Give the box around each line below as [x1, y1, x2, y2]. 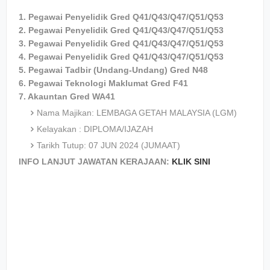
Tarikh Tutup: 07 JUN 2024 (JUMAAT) [37, 140, 180, 150]
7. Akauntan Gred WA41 [19, 92, 115, 101]
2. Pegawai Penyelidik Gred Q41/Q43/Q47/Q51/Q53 [19, 25, 224, 35]
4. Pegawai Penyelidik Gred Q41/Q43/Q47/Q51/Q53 [19, 52, 224, 61]
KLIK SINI [172, 157, 210, 166]
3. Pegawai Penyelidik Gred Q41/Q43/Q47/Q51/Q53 [19, 39, 224, 48]
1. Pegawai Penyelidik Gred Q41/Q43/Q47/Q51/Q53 [19, 12, 224, 22]
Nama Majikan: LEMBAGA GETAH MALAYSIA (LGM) [37, 108, 237, 118]
